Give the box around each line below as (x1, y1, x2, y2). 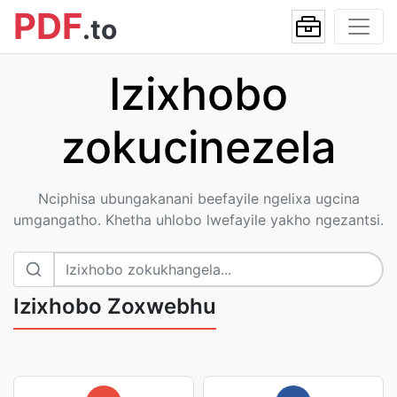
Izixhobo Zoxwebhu (13, 293, 216, 319)
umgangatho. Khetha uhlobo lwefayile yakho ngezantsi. (13, 211, 384, 229)
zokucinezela (61, 121, 336, 174)
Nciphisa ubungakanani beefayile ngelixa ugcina (37, 190, 360, 207)
